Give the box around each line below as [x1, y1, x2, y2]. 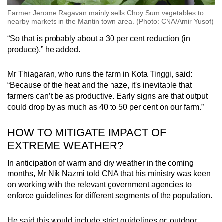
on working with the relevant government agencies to [7, 180, 192, 189]
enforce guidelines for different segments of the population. [7, 191, 212, 200]
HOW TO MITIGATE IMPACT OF [7, 126, 166, 139]
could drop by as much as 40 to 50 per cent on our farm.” [7, 102, 206, 111]
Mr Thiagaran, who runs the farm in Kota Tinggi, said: [7, 69, 192, 78]
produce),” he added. [7, 45, 82, 54]
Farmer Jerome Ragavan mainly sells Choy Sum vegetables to [7, 8, 204, 17]
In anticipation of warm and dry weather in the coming [7, 158, 194, 167]
